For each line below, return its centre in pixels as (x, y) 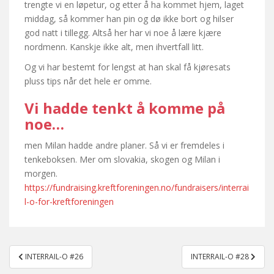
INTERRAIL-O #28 (221, 257)
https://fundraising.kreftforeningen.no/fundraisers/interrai (137, 188)
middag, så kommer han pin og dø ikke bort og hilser (129, 19)
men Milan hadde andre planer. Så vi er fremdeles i (124, 146)
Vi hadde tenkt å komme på (125, 108)
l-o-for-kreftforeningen (69, 202)
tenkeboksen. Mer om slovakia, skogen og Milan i (122, 160)
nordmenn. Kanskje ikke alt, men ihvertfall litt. (114, 47)
